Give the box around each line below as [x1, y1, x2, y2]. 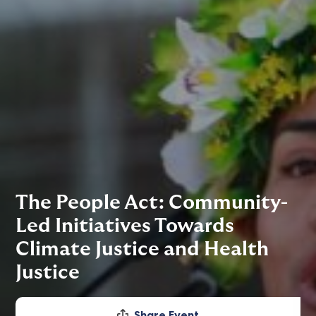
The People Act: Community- [16, 193, 288, 214]
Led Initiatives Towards [16, 216, 235, 237]
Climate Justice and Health [16, 239, 269, 260]
